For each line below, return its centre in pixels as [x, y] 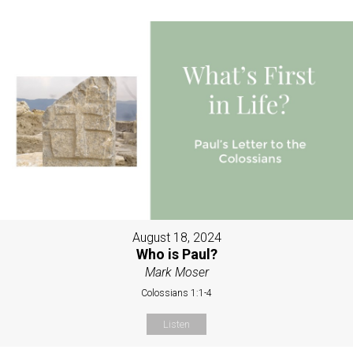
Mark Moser [176, 273]
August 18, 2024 [176, 238]
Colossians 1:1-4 [176, 294]
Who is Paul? [176, 255]
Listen [176, 325]
